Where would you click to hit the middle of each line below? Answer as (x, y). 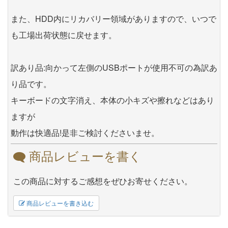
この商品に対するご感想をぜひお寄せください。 (103, 181)
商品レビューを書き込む (59, 203)
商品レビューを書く (83, 155)
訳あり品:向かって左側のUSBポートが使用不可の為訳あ (114, 67)
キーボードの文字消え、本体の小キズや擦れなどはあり (112, 100)
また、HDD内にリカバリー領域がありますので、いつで (113, 18)
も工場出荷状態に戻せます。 (64, 35)
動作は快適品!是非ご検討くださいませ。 (85, 132)
